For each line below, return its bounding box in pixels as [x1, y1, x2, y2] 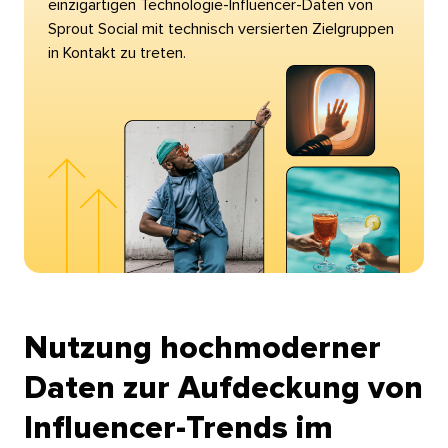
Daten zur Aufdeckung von [23, 373, 423, 406]
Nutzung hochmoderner [23, 333, 381, 366]
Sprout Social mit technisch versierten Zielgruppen [47, 20, 394, 37]
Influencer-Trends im [23, 413, 333, 446]
